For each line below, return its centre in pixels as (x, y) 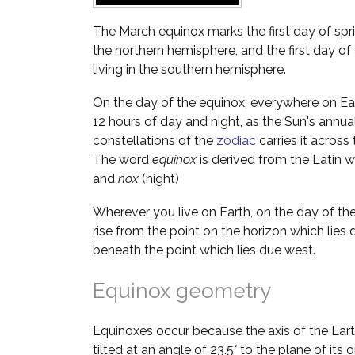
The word (122, 160)
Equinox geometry (182, 291)
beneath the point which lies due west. (204, 250)
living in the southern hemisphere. (189, 69)
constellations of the (155, 141)
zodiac (236, 141)
